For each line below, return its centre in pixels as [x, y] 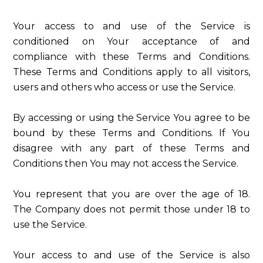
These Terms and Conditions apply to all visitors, [131, 72]
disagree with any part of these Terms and [131, 148]
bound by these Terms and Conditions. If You [131, 133]
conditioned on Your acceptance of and [131, 41]
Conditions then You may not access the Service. [126, 163]
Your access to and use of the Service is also [131, 255]
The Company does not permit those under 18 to [131, 209]
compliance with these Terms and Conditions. [131, 57]
